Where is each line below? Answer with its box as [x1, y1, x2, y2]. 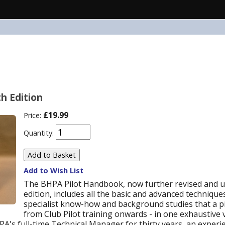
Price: [24, 110, 41, 120]
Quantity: [24, 128, 54, 138]
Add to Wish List [24, 166, 83, 175]
